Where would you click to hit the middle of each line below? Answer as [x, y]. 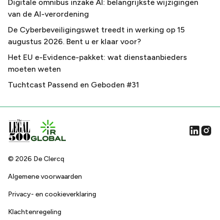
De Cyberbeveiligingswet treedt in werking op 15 [96, 30]
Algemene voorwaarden [45, 177]
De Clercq [48, 159]
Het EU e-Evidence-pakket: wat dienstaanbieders [97, 57]
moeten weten [34, 69]
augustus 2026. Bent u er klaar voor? [74, 42]
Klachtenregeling [35, 212]
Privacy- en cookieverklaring [52, 194]
